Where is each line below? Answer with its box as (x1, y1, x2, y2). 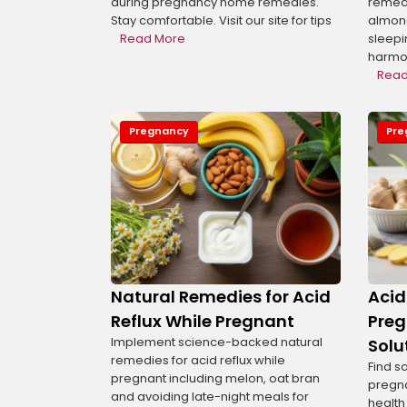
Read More (120, 30, 185, 48)
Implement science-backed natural (111, 333, 323, 351)
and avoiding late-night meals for (111, 387, 309, 405)
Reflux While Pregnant (111, 309, 294, 333)
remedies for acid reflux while (111, 351, 285, 369)
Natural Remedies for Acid (111, 284, 331, 308)
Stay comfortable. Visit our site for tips (111, 12, 332, 30)
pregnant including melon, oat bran (111, 369, 320, 387)
